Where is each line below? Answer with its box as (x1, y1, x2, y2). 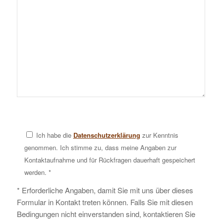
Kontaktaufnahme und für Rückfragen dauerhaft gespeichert (24, 155, 195, 165)
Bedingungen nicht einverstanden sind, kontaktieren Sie (16, 209, 195, 220)
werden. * (24, 167, 51, 177)
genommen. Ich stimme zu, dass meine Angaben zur (24, 142, 176, 152)
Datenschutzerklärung (73, 130, 140, 140)
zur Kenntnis (140, 130, 178, 140)
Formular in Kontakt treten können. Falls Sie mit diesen (16, 197, 193, 208)
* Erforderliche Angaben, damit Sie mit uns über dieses (16, 185, 193, 196)
